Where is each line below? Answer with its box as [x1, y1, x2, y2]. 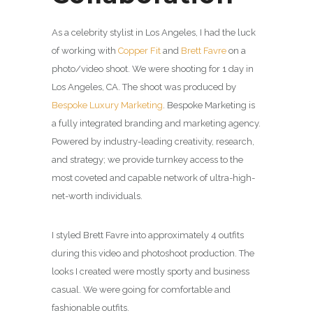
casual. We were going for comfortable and [52, 284, 231, 295]
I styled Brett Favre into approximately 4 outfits [52, 229, 244, 240]
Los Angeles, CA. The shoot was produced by [52, 81, 236, 92]
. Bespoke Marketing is [163, 99, 255, 110]
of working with [52, 45, 118, 56]
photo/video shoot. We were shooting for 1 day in [52, 63, 254, 74]
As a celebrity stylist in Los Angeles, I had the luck [52, 27, 256, 38]
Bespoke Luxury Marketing [52, 99, 163, 110]
